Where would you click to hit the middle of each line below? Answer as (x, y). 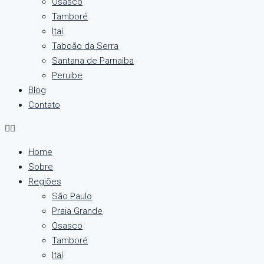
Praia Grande (77, 211)
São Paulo (72, 196)
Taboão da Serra (85, 46)
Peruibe (67, 75)
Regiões (45, 181)
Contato (44, 105)
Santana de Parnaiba (93, 61)
